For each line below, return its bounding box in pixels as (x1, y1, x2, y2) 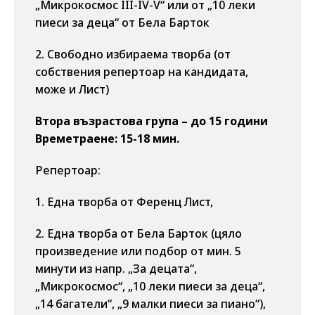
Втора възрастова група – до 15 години (35, 113, 268, 129)
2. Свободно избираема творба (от (35, 46, 231, 62)
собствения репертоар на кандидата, (35, 64, 248, 79)
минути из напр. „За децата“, (35, 261, 197, 276)
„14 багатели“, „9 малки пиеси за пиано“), (35, 296, 266, 311)
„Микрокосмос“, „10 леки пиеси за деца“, (35, 278, 265, 294)
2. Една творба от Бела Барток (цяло (35, 226, 242, 241)
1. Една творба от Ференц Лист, (35, 194, 213, 210)
